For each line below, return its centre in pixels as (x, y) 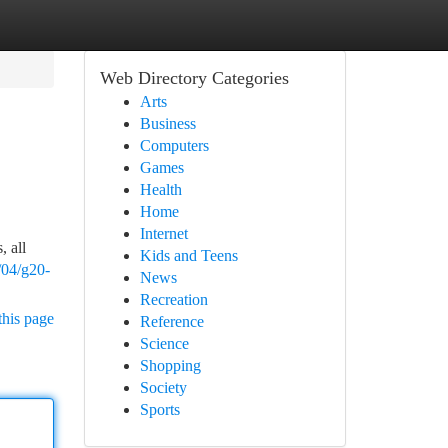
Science (164, 343)
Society (163, 387)
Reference (171, 321)
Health (160, 189)
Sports (159, 409)
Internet (163, 233)
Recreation (173, 299)
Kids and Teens (188, 255)
